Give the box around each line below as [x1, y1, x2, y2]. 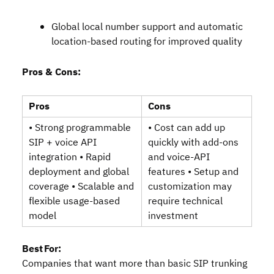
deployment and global [29, 165, 129, 179]
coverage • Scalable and [29, 179, 134, 194]
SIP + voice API [29, 135, 97, 150]
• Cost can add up [148, 120, 225, 135]
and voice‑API [148, 150, 210, 165]
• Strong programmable [29, 120, 131, 135]
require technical [148, 194, 223, 209]
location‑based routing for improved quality [51, 34, 242, 49]
